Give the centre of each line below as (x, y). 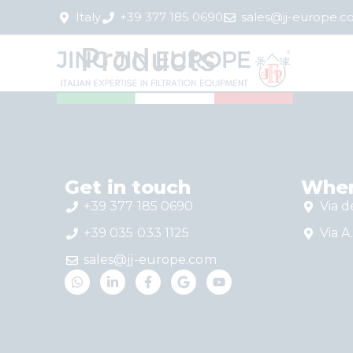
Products (148, 59)
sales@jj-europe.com (150, 260)
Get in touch (128, 187)
